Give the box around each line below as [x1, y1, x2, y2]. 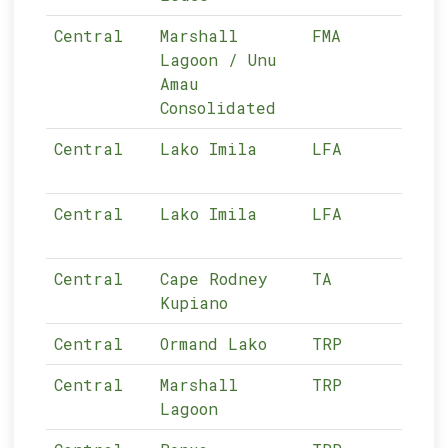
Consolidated [160, 97, 277, 118]
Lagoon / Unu [160, 49, 277, 70]
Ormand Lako [160, 333, 268, 354]
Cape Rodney [160, 268, 269, 289]
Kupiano [160, 292, 229, 313]
